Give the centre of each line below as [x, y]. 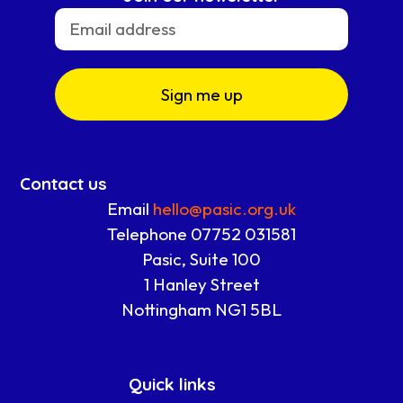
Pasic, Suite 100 [201, 260]
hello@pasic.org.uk [224, 209]
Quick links [173, 384]
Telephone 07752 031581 [201, 234]
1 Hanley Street [201, 285]
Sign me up [201, 94]
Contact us [64, 184]
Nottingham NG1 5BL [201, 310]
